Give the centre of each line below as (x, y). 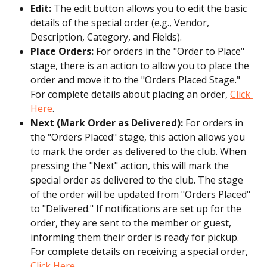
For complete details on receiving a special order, (140, 251)
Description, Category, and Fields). (106, 37)
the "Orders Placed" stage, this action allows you (139, 137)
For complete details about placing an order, (130, 94)
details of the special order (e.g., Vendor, (121, 22)
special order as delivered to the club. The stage (138, 180)
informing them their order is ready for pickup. (136, 237)
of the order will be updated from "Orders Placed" (142, 194)
